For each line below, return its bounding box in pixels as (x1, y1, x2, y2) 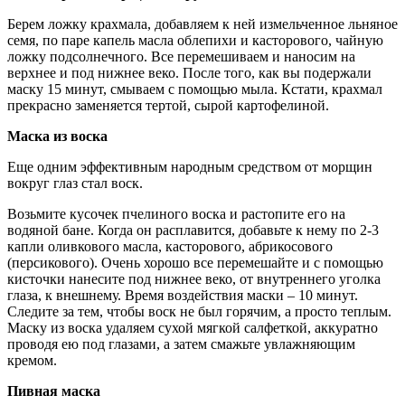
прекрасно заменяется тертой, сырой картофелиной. (7, 97, 329, 113)
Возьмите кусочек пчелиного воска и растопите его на (7, 205, 345, 221)
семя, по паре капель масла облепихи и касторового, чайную (7, 32, 383, 48)
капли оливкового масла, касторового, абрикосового (7, 238, 333, 254)
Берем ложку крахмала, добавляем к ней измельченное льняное (7, 15, 398, 32)
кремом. (7, 352, 57, 368)
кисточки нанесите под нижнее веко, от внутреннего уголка (7, 270, 381, 287)
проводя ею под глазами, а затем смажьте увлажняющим (7, 335, 355, 352)
